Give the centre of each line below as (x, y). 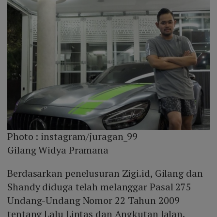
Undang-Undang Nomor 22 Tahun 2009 (93, 201)
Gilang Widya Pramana (58, 150)
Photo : (24, 137)
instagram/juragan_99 (89, 137)
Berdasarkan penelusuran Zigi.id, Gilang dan (105, 173)
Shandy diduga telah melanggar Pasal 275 (100, 187)
